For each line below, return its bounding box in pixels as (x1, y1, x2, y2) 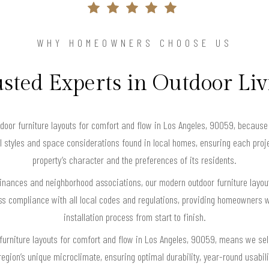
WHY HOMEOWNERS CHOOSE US (37, 35, 232, 49)
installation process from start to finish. (63, 210, 206, 223)
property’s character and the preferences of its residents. (32, 153, 237, 166)
